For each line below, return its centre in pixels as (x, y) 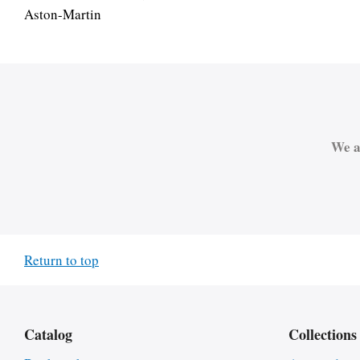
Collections (322, 335)
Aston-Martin (63, 14)
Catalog (48, 335)
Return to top (61, 260)
